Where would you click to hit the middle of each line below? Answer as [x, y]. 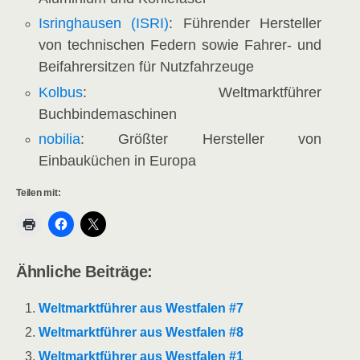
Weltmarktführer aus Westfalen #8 [141, 333]
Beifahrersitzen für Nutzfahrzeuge [147, 67]
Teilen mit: [39, 192]
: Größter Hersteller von [201, 139]
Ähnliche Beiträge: [84, 271]
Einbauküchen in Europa [118, 160]
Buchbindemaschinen [108, 114]
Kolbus [61, 92]
